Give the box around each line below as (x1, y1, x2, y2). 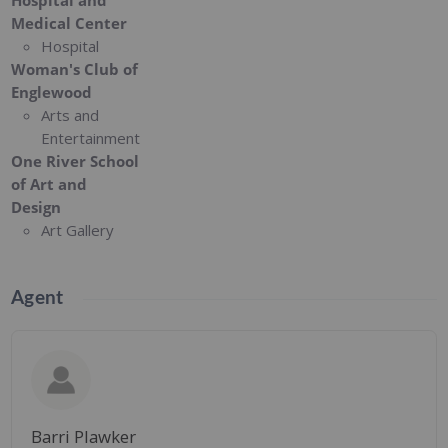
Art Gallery (41, 220, 115, 241)
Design (11, 197, 62, 218)
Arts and (41, 105, 100, 126)
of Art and (11, 174, 88, 195)
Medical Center (11, 13, 128, 34)
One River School (11, 151, 140, 172)
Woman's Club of (11, 59, 139, 80)
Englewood (11, 82, 93, 103)
